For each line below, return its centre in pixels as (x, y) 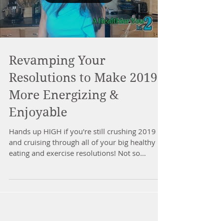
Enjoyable (38, 112)
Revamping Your (57, 60)
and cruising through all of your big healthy (82, 142)
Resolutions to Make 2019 (83, 78)
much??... (24, 164)
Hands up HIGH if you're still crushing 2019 (82, 131)
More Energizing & (64, 95)
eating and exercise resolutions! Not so (74, 153)
